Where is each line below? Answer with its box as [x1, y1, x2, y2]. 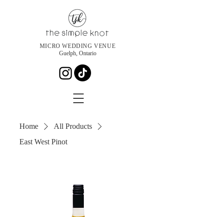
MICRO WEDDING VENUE [39, 43, 116, 49]
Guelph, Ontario [59, 50, 96, 57]
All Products [54, 122, 92, 130]
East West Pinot [19, 138, 67, 146]
